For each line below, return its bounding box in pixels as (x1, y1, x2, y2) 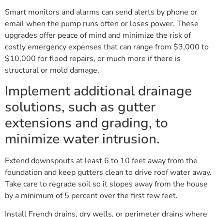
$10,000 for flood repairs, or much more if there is (5, 53, 181, 64)
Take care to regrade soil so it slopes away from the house (5, 178, 208, 189)
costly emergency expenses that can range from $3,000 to (5, 42, 209, 53)
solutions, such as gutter (5, 97, 155, 116)
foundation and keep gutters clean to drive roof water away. (5, 167, 212, 178)
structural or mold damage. (5, 65, 99, 76)
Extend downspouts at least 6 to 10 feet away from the (5, 155, 198, 166)
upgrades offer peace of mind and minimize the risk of (5, 30, 191, 41)
